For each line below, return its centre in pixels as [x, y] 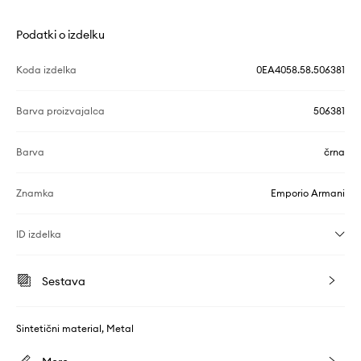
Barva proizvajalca [60, 111]
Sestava [64, 282]
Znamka [35, 193]
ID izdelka [39, 234]
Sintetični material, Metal [75, 329]
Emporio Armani [308, 193]
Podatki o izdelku [60, 35]
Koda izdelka [46, 70]
